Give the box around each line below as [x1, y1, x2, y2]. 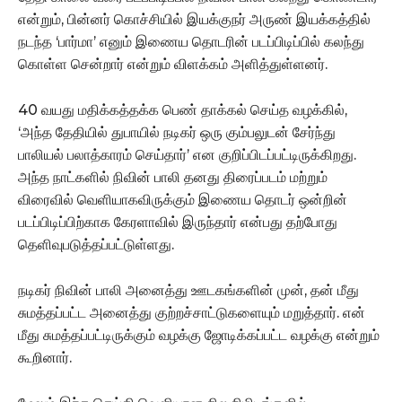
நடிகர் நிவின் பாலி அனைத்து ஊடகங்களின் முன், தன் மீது [18, 282, 359, 300]
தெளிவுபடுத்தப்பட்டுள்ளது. [18, 236, 174, 254]
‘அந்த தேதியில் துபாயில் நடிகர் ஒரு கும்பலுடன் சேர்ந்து [18, 124, 336, 142]
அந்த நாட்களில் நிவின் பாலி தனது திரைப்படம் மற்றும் [18, 169, 328, 187]
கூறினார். [18, 349, 72, 367]
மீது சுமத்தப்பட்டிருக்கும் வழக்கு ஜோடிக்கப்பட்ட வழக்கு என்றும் [18, 327, 380, 345]
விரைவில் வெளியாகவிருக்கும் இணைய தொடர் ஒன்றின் [18, 191, 347, 209]
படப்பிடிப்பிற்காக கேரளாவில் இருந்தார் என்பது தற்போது [18, 214, 337, 232]
